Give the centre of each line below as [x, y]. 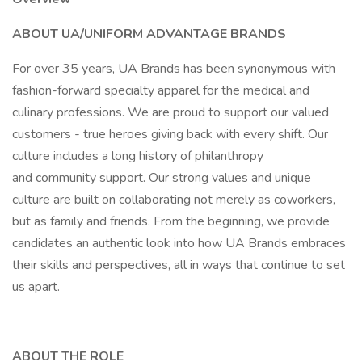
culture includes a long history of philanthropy [138, 156]
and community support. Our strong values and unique [162, 178]
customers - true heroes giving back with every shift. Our [170, 134]
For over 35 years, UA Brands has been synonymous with [174, 69]
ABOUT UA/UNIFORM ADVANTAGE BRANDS [149, 34]
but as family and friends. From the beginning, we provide [171, 221]
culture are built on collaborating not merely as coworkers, [174, 200]
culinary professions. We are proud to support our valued [170, 112]
